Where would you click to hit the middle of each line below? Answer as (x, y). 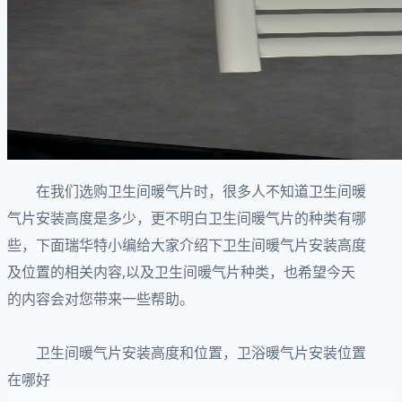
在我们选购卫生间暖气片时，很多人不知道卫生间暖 (187, 191)
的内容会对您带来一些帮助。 (100, 298)
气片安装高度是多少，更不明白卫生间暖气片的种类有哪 (187, 218)
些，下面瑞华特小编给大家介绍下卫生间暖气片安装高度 (187, 245)
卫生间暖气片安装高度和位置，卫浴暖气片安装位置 (187, 352)
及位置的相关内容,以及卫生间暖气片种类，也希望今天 (181, 271)
